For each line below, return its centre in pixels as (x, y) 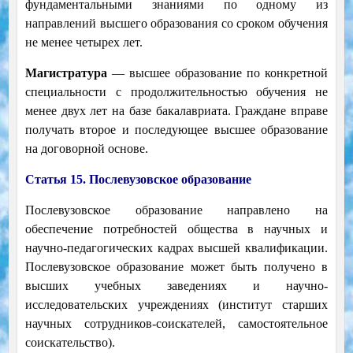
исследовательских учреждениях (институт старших (176, 305)
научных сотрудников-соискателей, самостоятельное (176, 324)
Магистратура (66, 73)
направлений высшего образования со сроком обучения (176, 24)
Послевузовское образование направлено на (176, 210)
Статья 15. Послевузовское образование (138, 180)
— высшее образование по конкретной (217, 73)
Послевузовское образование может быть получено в (176, 267)
